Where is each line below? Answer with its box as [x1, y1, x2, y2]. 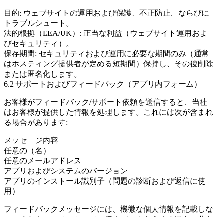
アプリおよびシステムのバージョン [4, 167, 128, 175]
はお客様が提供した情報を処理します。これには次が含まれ [4, 108, 213, 116]
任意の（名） [4, 146, 50, 155]
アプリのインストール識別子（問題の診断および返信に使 [4, 177, 205, 185]
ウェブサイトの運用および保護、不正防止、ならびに [21, 9, 209, 17]
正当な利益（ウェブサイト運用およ [81, 29, 207, 37]
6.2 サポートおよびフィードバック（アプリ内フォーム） [4, 80, 201, 88]
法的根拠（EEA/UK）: [4, 29, 81, 37]
